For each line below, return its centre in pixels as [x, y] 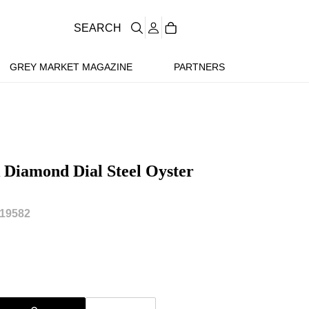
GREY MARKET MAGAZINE [71, 67]
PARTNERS [199, 67]
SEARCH [98, 28]
